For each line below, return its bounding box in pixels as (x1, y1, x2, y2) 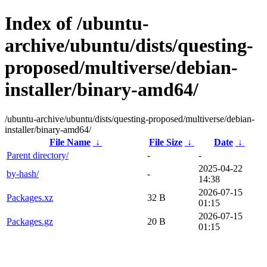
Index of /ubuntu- (5, 13, 149, 35)
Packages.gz (7, 216, 53, 226)
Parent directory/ (7, 150, 69, 160)
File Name (49, 136, 91, 147)
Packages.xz (7, 192, 53, 203)
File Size (149, 136, 182, 147)
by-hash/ (7, 168, 39, 179)
